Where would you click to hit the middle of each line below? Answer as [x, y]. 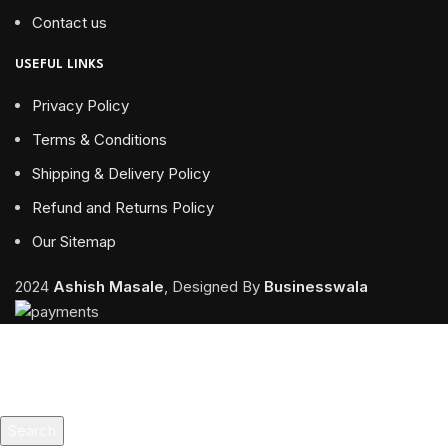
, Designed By [214, 287]
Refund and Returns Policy [123, 208]
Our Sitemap [74, 242]
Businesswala [316, 287]
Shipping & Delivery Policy [121, 174]
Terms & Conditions [99, 140]
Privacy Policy [80, 106]
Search [32, 431]
